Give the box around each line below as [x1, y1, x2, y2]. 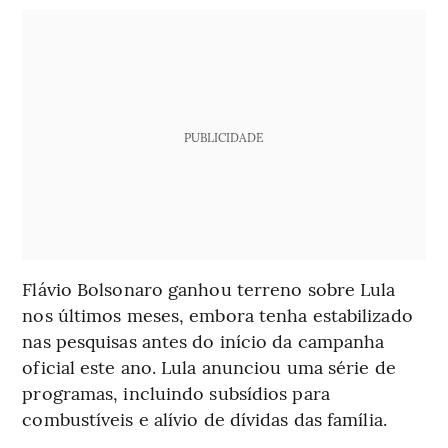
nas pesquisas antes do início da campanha [22, 327, 385, 353]
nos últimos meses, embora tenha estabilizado [22, 301, 413, 327]
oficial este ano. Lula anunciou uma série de [22, 353, 396, 379]
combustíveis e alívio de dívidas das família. [22, 405, 387, 431]
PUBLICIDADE [184, 128, 264, 145]
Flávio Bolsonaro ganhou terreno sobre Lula [22, 275, 396, 301]
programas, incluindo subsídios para [22, 379, 330, 405]
